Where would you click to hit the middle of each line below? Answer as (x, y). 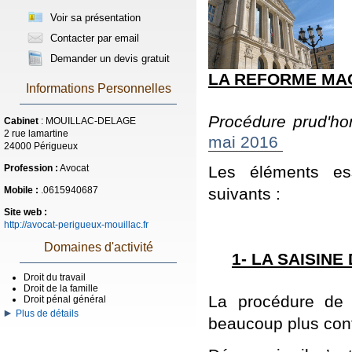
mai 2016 (246, 141)
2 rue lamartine (36, 134)
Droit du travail (55, 277)
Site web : (26, 212)
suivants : (244, 193)
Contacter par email (93, 38)
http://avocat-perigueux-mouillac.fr (76, 225)
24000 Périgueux (41, 146)
